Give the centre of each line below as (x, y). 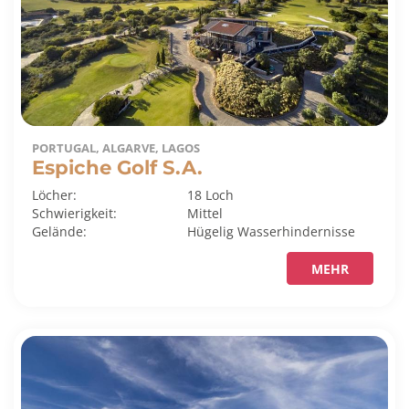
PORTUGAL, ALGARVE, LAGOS (116, 147)
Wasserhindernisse (297, 231)
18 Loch (211, 194)
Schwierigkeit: (74, 213)
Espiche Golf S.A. (117, 167)
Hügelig (213, 231)
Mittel (205, 213)
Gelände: (59, 231)
